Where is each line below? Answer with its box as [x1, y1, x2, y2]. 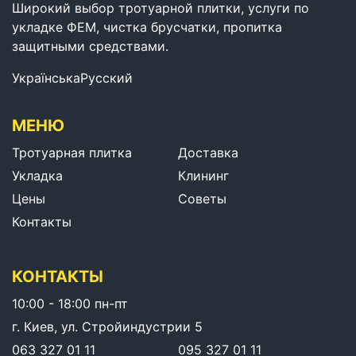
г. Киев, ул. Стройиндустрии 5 [12, 318, 203, 335]
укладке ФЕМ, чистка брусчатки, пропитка [12, 18, 282, 35]
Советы [178, 190, 226, 207]
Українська [12, 69, 80, 86]
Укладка [12, 167, 63, 184]
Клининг [178, 167, 229, 184]
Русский [80, 69, 133, 86]
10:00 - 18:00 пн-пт [12, 295, 128, 311]
